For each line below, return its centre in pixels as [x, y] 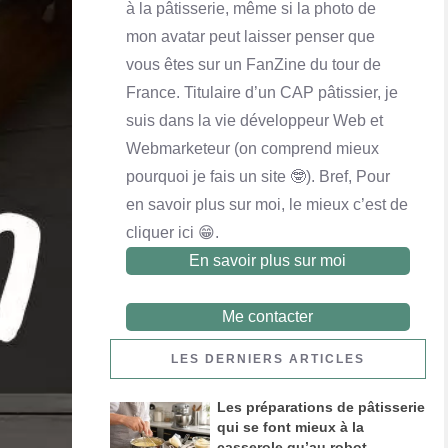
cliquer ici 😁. [172, 232]
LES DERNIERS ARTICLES [267, 358]
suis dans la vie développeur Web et [254, 120]
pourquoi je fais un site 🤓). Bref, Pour [257, 176]
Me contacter [268, 316]
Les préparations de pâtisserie [320, 406]
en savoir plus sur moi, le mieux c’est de [266, 204]
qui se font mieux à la [290, 426]
